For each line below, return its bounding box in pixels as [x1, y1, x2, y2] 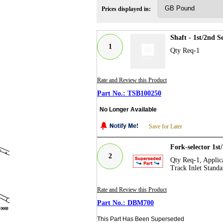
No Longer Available [100, 106, 157, 113]
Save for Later [149, 122, 182, 130]
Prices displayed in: [102, 5, 151, 12]
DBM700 [127, 199, 154, 207]
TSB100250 [127, 89, 161, 97]
